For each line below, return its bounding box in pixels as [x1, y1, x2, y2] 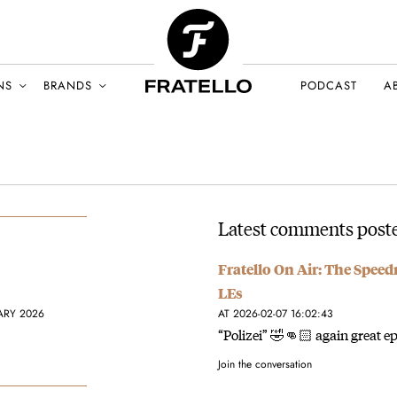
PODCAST [300, 77, 357, 94]
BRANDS [43, 77, 92, 94]
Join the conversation [217, 356, 312, 372]
